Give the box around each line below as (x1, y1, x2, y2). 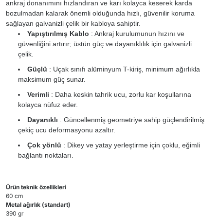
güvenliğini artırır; (18, 40, 73, 48)
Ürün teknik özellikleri (6, 183, 68, 191)
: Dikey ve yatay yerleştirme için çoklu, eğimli (61, 141, 200, 149)
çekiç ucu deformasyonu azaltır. (18, 126, 115, 134)
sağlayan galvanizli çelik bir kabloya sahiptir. (6, 19, 141, 27)
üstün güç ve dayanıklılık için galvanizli (73, 40, 192, 48)
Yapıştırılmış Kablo (27, 30, 89, 37)
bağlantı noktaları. (18, 151, 73, 159)
